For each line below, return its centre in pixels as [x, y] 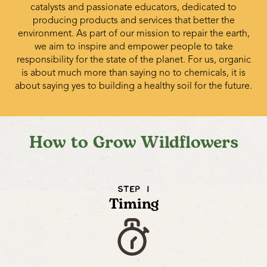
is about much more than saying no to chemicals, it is [133, 73]
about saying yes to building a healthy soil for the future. [133, 86]
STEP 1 [133, 190]
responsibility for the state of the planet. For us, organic [133, 60]
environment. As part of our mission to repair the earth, [133, 34]
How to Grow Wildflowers [133, 142]
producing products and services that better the [133, 21]
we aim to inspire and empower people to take [133, 47]
